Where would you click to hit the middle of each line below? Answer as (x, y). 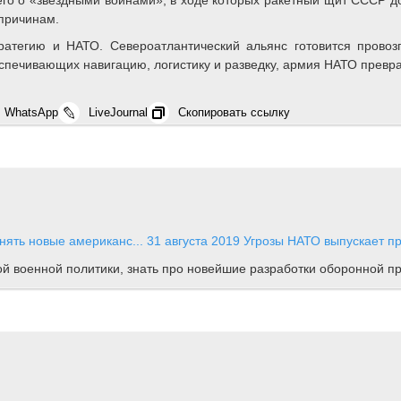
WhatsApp (31, 113)
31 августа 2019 (193, 241)
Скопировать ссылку (234, 113)
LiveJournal (118, 113)
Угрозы (264, 241)
